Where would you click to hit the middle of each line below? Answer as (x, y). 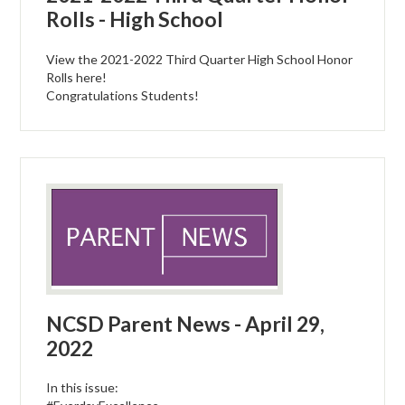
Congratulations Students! (123, 95)
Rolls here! (77, 77)
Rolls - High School (135, 19)
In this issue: (83, 388)
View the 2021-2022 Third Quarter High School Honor (200, 59)
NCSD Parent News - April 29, (186, 324)
